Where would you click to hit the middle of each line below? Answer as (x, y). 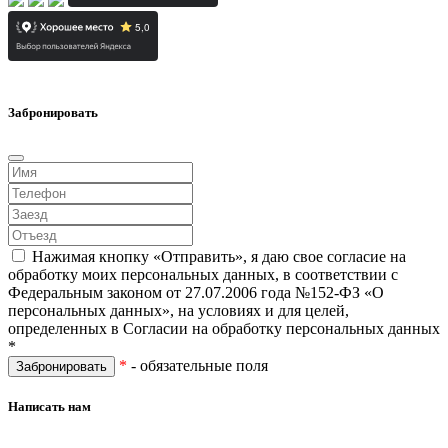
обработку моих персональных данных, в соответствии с (203, 274)
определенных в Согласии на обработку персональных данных (224, 328)
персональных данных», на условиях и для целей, (178, 310)
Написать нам (49, 406)
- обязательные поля (197, 365)
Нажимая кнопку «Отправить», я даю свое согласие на (219, 256)
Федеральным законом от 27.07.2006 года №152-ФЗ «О (196, 292)
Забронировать (53, 113)
